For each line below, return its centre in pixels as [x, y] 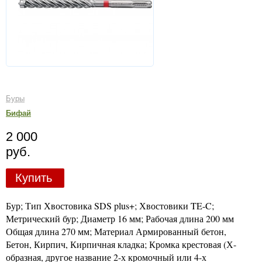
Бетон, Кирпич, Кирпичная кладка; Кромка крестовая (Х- [121, 244]
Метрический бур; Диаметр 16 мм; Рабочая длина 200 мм [120, 218]
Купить [33, 178]
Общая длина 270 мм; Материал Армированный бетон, [116, 231]
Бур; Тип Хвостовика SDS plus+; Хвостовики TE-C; [110, 205]
